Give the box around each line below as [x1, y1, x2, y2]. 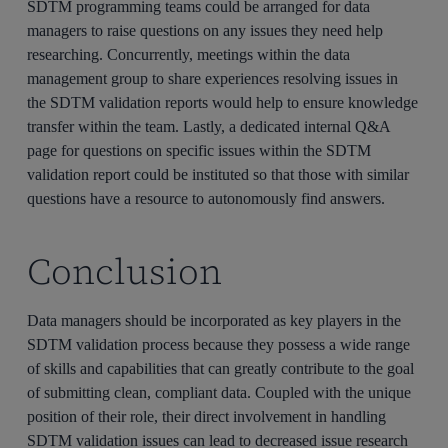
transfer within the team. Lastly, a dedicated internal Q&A [27, 117, 391, 135]
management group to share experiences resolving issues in [27, 69, 399, 87]
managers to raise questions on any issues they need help [27, 21, 384, 39]
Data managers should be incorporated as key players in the [27, 311, 402, 329]
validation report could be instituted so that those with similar [27, 165, 410, 183]
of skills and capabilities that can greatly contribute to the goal [27, 359, 415, 377]
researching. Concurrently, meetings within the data [27, 45, 351, 63]
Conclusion [27, 246, 223, 296]
